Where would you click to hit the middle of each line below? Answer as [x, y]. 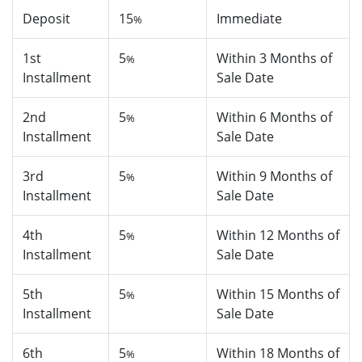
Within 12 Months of [278, 236]
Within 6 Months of [274, 118]
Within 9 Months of [274, 177]
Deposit [46, 19]
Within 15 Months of [278, 295]
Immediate [249, 19]
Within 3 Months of [274, 59]
